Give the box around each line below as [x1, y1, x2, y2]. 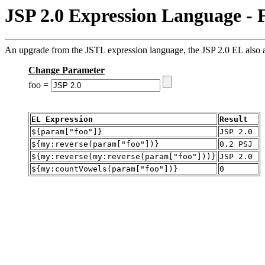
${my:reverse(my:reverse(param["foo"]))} [31, 152, 216, 161]
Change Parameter [28, 65, 105, 76]
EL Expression [31, 115, 93, 124]
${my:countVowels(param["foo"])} [31, 164, 178, 174]
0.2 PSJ [219, 140, 257, 149]
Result [219, 115, 248, 124]
